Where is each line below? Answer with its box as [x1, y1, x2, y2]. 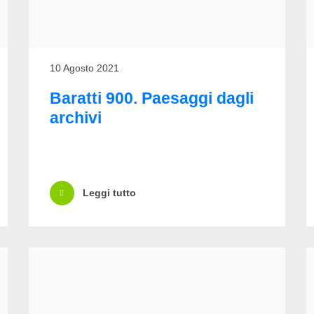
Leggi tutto [82, 187, 136, 199]
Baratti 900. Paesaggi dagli [49, 88, 254, 107]
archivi [49, 108, 102, 127]
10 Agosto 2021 [49, 62, 119, 74]
